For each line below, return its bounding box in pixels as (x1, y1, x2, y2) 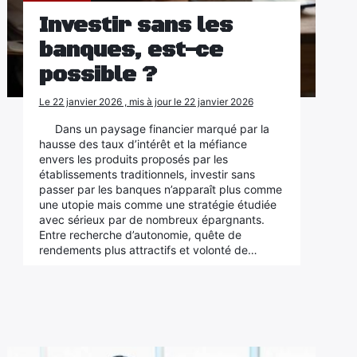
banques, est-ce (38, 37, 223, 64)
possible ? (38, 61, 157, 88)
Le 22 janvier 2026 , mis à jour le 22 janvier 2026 (38, 96, 253, 108)
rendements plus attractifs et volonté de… (38, 243, 257, 257)
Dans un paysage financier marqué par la (54, 122, 269, 135)
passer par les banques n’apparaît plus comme (38, 182, 282, 196)
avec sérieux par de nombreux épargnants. (38, 213, 265, 226)
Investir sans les (38, 12, 233, 39)
